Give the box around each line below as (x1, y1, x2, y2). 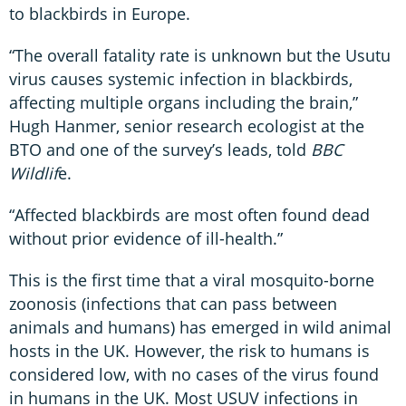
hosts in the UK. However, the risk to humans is (9, 339, 370, 362)
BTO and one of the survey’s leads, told (9, 138, 311, 160)
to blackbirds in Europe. (9, 2, 195, 24)
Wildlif (9, 161, 58, 184)
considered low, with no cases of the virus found (9, 362, 379, 385)
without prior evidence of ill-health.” (9, 227, 283, 249)
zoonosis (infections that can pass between (9, 292, 337, 314)
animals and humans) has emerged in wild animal (9, 315, 391, 338)
